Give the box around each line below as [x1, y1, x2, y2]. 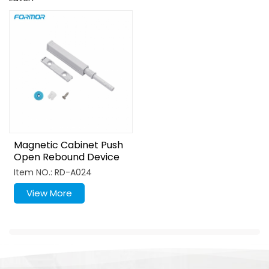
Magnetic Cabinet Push [14, 138, 123, 153]
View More [26, 187, 72, 200]
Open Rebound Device [14, 150, 119, 165]
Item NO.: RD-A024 [14, 166, 92, 179]
